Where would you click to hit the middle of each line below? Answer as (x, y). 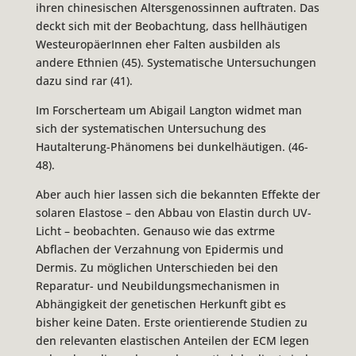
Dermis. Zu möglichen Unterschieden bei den (157, 268)
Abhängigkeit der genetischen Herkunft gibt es (161, 304)
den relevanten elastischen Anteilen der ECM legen (172, 341)
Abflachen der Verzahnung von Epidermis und (159, 250)
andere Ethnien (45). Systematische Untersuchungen (176, 63)
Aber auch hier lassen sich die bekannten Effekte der (178, 195)
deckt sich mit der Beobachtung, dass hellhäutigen (171, 26)
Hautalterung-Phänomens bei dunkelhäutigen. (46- (172, 147)
